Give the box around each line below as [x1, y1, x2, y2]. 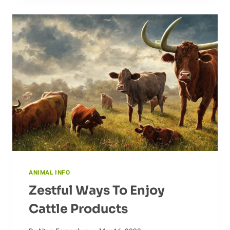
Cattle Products [29, 201, 128, 217]
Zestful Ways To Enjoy [29, 183, 165, 199]
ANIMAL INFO [29, 168, 70, 178]
